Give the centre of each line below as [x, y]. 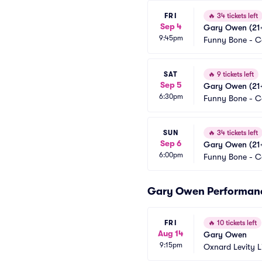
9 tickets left [235, 74]
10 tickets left [236, 223]
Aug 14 [171, 233]
